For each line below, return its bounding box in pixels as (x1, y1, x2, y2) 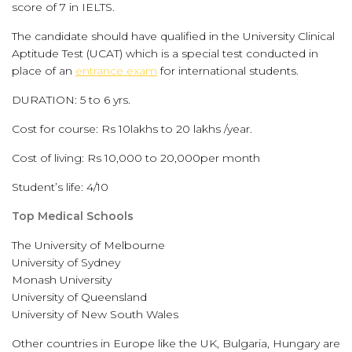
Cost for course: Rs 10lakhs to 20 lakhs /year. (12, 122, 252, 136)
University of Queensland (12, 290, 147, 304)
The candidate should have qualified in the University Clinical (12, 29, 335, 43)
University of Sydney (12, 255, 120, 269)
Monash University (12, 273, 112, 287)
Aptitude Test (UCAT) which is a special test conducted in (12, 46, 318, 60)
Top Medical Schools (12, 209, 134, 223)
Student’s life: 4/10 (12, 180, 108, 194)
